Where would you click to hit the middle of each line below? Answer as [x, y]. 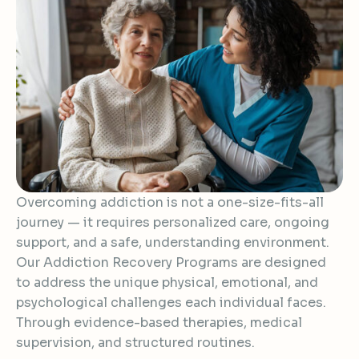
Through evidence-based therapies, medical [159, 323]
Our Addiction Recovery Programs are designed [171, 263]
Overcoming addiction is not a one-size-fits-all [170, 203]
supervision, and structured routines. [135, 343]
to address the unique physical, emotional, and [167, 283]
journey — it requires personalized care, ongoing [173, 223]
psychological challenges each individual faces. [171, 303]
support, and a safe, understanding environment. [173, 243]
